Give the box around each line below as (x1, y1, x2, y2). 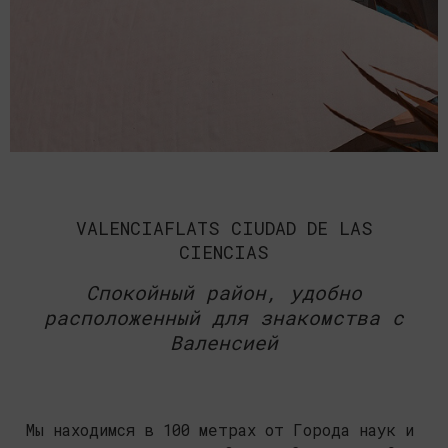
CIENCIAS (179, 239, 269, 264)
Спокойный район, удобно (86, 279, 362, 305)
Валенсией (170, 329, 278, 355)
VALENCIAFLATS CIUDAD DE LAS (75, 215, 373, 240)
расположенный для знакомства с (44, 304, 404, 330)
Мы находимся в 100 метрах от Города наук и (26, 419, 414, 440)
